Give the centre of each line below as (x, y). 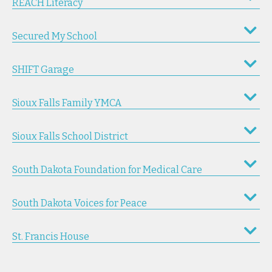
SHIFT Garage (43, 70)
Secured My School (55, 36)
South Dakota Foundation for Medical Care (107, 170)
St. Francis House (51, 236)
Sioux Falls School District (70, 136)
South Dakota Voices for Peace (80, 203)
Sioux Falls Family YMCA (67, 103)
